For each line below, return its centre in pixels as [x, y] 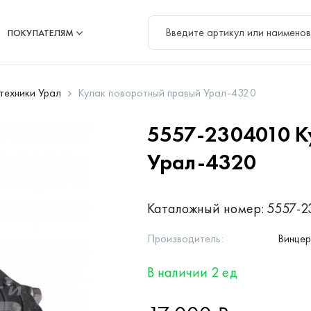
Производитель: [185, 238]
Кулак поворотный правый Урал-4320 [167, 93]
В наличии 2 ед [192, 272]
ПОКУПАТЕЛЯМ [41, 32]
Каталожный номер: [205, 208]
